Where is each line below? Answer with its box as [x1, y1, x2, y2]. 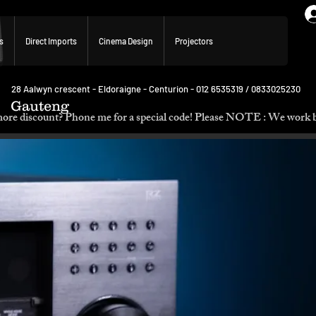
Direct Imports [25, 36, 77, 47]
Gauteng [10, 98, 69, 114]
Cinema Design [99, 36, 153, 47]
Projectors [175, 36, 213, 47]
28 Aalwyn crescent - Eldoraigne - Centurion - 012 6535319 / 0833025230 [11, 83, 300, 95]
